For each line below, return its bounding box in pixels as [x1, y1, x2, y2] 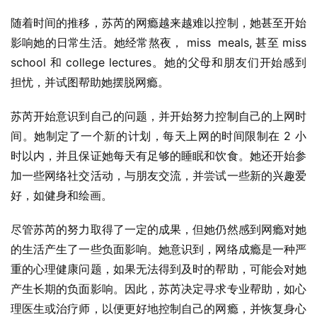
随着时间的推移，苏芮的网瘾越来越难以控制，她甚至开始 [11, 16, 306, 30]
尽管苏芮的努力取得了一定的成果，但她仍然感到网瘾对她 [11, 222, 306, 236]
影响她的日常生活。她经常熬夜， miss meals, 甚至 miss [11, 35, 306, 50]
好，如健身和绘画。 [11, 188, 113, 202]
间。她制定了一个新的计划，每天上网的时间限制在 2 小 [11, 129, 306, 143]
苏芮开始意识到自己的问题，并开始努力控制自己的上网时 [11, 109, 306, 123]
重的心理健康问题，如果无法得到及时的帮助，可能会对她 [11, 262, 306, 276]
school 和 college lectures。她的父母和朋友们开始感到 [11, 55, 306, 69]
